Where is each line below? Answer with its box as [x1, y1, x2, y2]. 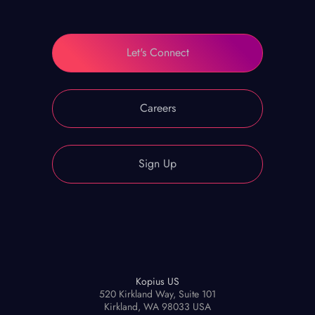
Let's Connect [126, 44, 189, 61]
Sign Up [139, 155, 176, 172]
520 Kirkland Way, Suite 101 [99, 286, 216, 301]
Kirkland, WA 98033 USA [104, 299, 211, 314]
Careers [139, 100, 176, 117]
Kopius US [136, 274, 179, 288]
